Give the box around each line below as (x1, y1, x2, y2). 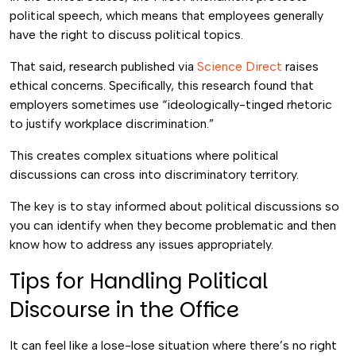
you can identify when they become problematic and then (10, 218, 336, 233)
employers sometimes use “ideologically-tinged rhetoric (10, 97, 332, 112)
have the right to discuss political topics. (10, 27, 243, 42)
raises (282, 59, 319, 74)
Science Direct (197, 59, 282, 74)
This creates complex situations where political (10, 148, 278, 163)
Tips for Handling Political (10, 267, 268, 296)
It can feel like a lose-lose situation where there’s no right (10, 338, 337, 353)
